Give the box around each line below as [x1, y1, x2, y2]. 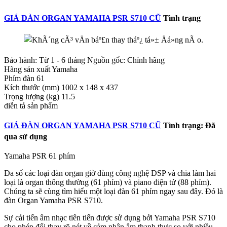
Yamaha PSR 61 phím [4, 151, 75, 160]
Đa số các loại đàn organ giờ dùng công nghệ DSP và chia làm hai [4, 168, 216, 177]
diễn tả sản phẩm [4, 101, 58, 110]
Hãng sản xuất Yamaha [4, 64, 78, 73]
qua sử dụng [4, 132, 49, 141]
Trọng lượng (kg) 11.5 [4, 92, 75, 101]
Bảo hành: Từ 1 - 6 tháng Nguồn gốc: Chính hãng [4, 55, 165, 64]
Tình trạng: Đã [161, 121, 215, 130]
